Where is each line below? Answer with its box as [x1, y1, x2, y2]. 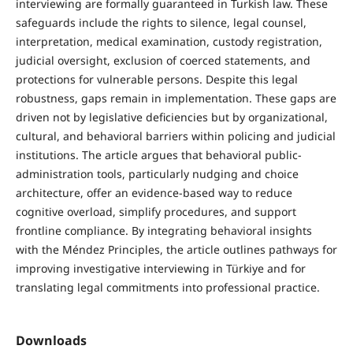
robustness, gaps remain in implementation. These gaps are [15, 90, 336, 106]
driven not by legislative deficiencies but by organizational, [15, 109, 328, 124]
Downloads [15, 331, 87, 349]
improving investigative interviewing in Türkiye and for [15, 260, 306, 276]
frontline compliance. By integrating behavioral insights [15, 222, 312, 238]
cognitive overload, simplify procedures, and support [15, 203, 296, 219]
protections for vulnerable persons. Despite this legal [15, 71, 298, 87]
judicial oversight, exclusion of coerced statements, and [15, 52, 310, 68]
